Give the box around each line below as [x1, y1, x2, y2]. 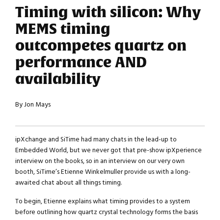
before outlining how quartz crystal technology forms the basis [15, 207, 198, 217]
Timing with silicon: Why [15, 3, 201, 22]
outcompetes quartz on [15, 36, 187, 55]
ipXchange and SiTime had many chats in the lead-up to [15, 135, 177, 144]
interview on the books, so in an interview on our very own [15, 156, 185, 166]
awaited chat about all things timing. [15, 178, 122, 188]
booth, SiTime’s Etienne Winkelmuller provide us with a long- [15, 167, 191, 177]
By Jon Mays [15, 100, 51, 110]
